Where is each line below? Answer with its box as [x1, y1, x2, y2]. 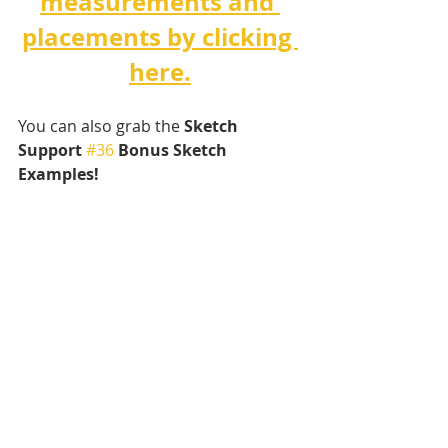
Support [18, 138, 86, 161]
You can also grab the [18, 114, 184, 137]
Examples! [18, 162, 99, 185]
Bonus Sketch [114, 138, 231, 161]
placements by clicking [22, 19, 298, 54]
